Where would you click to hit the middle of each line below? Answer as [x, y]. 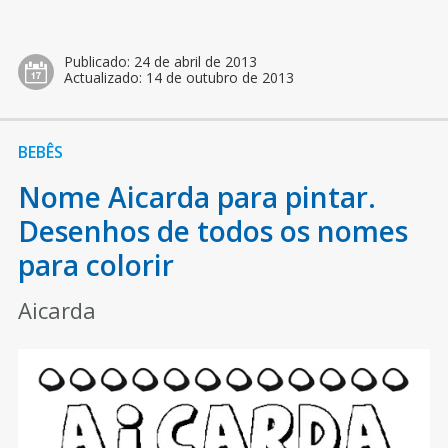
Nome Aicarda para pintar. [196, 197]
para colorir [95, 265]
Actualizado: [104, 78]
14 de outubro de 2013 [219, 78]
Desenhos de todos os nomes [212, 231]
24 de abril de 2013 [195, 62]
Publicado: [98, 62]
